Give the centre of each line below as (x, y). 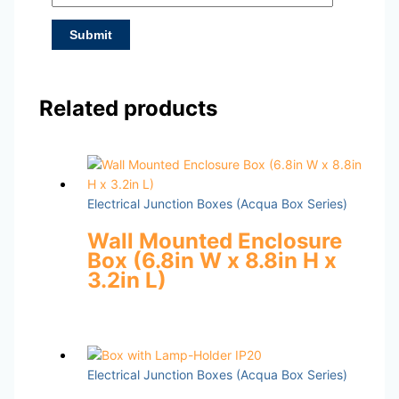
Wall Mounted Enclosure (214, 240)
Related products (128, 109)
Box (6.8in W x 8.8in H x (212, 260)
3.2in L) (126, 280)
